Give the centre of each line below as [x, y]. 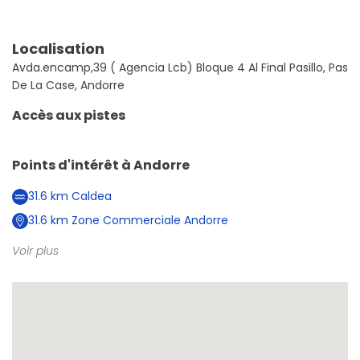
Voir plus [35, 251]
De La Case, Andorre [68, 86]
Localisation [58, 49]
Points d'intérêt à [73, 166]
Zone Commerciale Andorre [148, 221]
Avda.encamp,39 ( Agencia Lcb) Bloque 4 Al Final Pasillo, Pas [180, 68]
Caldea [90, 196]
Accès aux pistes [69, 116]
